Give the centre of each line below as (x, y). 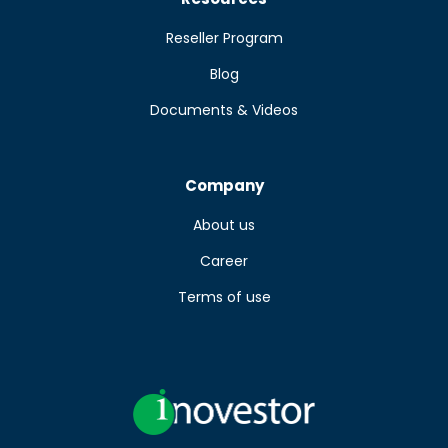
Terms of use (224, 297)
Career (224, 261)
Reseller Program (224, 38)
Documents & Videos (224, 110)
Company (224, 185)
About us (224, 225)
